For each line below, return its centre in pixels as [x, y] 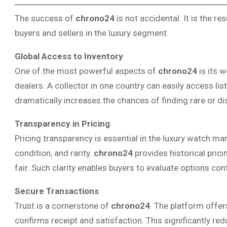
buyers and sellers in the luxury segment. [92, 33]
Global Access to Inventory [69, 56]
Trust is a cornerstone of [63, 205]
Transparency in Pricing [62, 123]
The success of [45, 18]
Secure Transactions [57, 191]
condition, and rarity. [54, 153]
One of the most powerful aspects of [86, 71]
